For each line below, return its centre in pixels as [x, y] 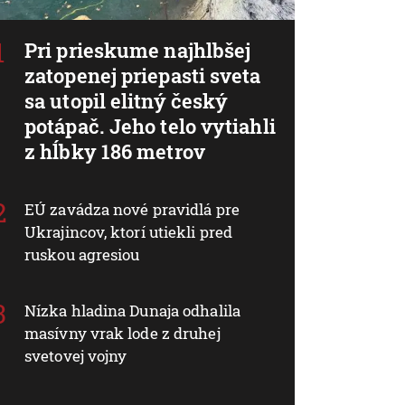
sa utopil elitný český [127, 100]
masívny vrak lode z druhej [122, 333]
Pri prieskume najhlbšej [138, 50]
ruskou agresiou [82, 254]
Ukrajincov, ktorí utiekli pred [129, 231]
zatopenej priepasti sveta [143, 75]
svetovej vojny [76, 355]
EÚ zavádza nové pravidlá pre [132, 209]
